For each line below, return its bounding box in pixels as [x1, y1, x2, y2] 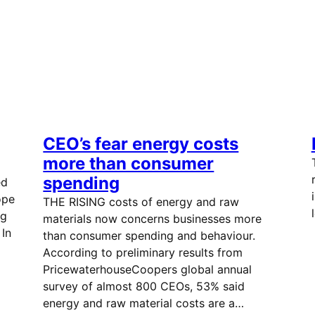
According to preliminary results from [43, 245, 243, 259]
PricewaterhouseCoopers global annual [43, 262, 252, 276]
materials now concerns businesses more [43, 212, 262, 226]
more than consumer [43, 153, 214, 174]
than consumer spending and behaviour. [43, 229, 263, 243]
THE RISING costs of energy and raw [43, 195, 240, 209]
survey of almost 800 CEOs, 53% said [43, 279, 245, 293]
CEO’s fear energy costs [43, 134, 239, 154]
